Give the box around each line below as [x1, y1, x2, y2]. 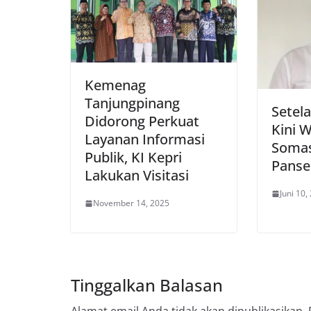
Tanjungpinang [85, 94, 180, 113]
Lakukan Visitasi [85, 166, 189, 185]
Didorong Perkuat [85, 112, 199, 131]
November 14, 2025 [93, 197, 169, 210]
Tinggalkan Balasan [71, 274, 223, 297]
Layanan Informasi [85, 130, 205, 149]
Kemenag [85, 76, 146, 95]
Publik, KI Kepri [85, 148, 182, 167]
